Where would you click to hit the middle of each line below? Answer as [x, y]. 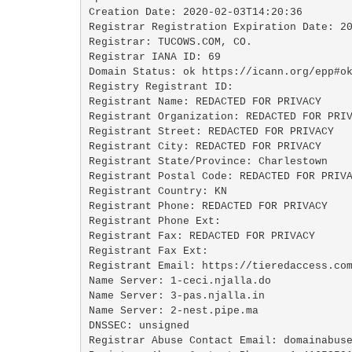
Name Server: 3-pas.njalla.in [176, 295]
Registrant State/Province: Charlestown [208, 161]
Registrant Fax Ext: [151, 251]
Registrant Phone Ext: [158, 221]
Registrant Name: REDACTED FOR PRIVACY [205, 101]
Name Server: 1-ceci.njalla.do [180, 280]
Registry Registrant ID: [164, 86]
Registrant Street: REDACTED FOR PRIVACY [214, 131]
